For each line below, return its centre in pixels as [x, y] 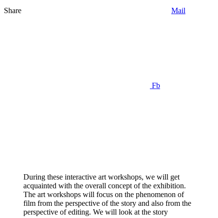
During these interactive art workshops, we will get [101, 177]
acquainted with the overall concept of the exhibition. [105, 185]
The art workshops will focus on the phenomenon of [104, 194]
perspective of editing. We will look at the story [96, 212]
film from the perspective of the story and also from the [107, 203]
